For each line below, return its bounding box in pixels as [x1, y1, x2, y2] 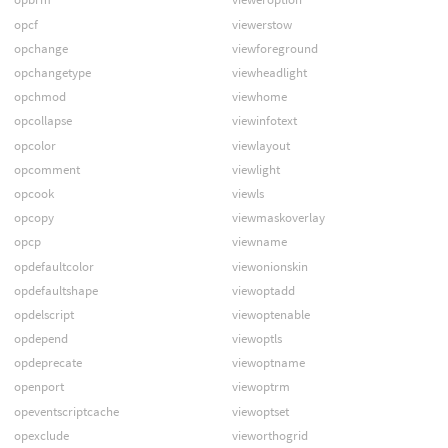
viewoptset [231, 402, 289, 420]
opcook [13, 184, 54, 202]
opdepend [13, 330, 68, 348]
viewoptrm [231, 378, 290, 396]
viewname [231, 233, 287, 251]
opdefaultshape [13, 281, 98, 299]
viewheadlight [231, 64, 307, 82]
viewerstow [231, 15, 292, 33]
